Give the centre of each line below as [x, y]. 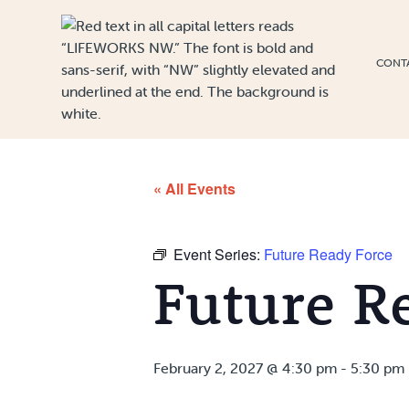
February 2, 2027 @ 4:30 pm [245, 368]
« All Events [194, 189]
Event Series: [219, 254]
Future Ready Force [328, 254]
